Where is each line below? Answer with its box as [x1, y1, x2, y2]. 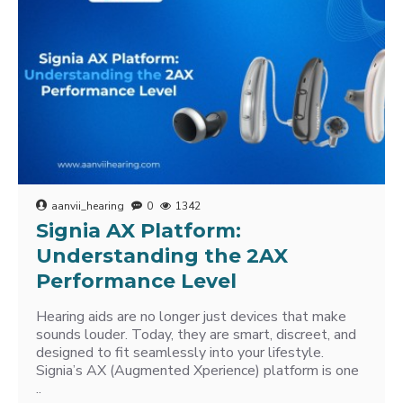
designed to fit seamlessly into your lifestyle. [36, 343, 324, 363]
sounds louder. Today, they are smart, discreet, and [36, 325, 356, 345]
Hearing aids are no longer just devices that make [36, 307, 346, 327]
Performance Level [36, 269, 237, 293]
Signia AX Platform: [36, 219, 241, 243]
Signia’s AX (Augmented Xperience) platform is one [36, 361, 359, 381]
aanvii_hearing [51, 199, 124, 213]
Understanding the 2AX [36, 244, 288, 268]
